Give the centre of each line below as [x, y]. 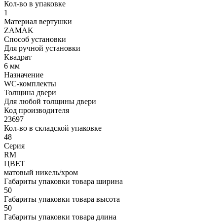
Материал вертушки [38, 21]
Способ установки [35, 39]
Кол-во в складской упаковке [53, 128]
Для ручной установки [42, 48]
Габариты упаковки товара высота [62, 199]
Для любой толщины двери [50, 101]
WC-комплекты [30, 83]
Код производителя [37, 110]
